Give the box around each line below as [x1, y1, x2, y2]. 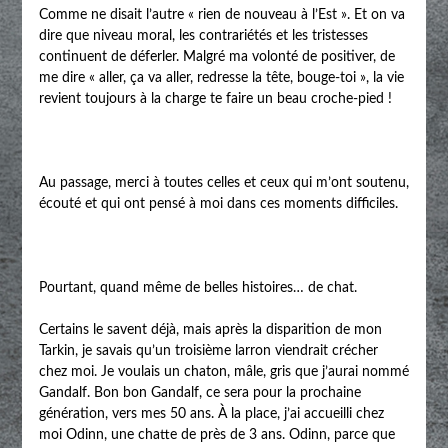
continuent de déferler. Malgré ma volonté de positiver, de [38, 49, 395, 64]
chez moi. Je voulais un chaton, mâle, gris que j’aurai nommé [38, 364, 409, 379]
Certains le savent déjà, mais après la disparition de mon [38, 322, 382, 337]
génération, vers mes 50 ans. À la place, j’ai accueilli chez [38, 406, 384, 421]
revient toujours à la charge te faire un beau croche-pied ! [38, 91, 392, 106]
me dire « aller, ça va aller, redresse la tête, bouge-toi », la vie [38, 70, 404, 85]
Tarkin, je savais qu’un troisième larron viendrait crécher [38, 343, 378, 358]
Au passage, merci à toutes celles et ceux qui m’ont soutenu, [38, 175, 409, 190]
